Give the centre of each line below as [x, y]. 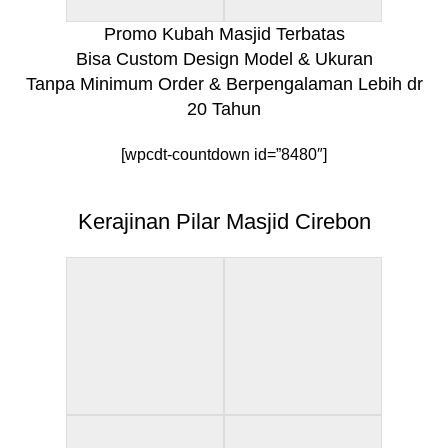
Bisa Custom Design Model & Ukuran [224, 58]
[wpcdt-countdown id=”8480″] [224, 154]
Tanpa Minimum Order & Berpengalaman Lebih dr [224, 83]
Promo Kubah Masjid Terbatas [224, 33]
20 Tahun [224, 108]
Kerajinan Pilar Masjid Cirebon [224, 221]
